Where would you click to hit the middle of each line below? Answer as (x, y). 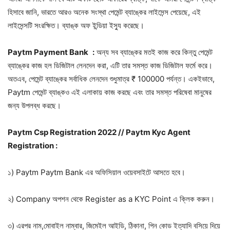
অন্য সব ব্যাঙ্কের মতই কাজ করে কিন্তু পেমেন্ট (154, 52)
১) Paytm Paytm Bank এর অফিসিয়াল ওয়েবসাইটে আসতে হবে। (97, 172)
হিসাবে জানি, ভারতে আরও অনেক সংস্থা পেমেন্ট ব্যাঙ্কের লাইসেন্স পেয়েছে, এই (104, 12)
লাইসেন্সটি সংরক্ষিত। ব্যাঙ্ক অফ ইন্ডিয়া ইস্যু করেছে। (76, 25)
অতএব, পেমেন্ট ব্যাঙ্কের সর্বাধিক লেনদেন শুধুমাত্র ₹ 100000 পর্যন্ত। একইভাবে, (111, 79)
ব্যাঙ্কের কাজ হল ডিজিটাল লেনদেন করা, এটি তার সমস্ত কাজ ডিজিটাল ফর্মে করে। (110, 65)
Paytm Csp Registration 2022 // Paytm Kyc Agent (99, 132)
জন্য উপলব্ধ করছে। (34, 105)
